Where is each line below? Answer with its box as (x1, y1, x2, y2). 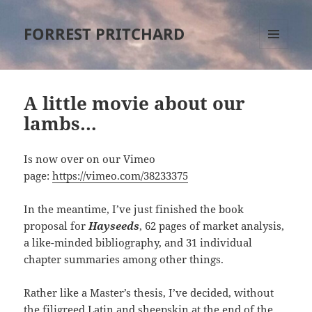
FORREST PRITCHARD (24, 23, 185, 45)
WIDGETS (259, 72, 299, 84)
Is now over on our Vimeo (24, 152, 156, 166)
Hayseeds (88, 219, 140, 233)
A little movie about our (24, 91, 246, 116)
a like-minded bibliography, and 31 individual (24, 235, 253, 250)
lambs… (24, 111, 97, 136)
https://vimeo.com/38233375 (52, 169, 189, 183)
